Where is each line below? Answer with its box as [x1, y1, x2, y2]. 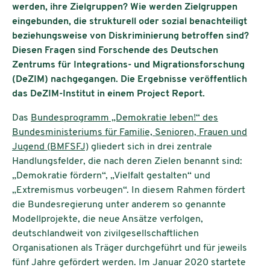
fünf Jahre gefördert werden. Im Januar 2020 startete [12, 257, 246, 268]
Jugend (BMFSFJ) [12, 142, 89, 152]
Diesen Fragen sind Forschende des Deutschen [12, 45, 218, 55]
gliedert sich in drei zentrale [89, 142, 212, 152]
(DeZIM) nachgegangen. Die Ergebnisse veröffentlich [12, 74, 247, 84]
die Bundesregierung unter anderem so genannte [12, 199, 226, 210]
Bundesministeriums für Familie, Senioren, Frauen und [12, 127, 247, 137]
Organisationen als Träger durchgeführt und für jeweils [12, 243, 247, 253]
